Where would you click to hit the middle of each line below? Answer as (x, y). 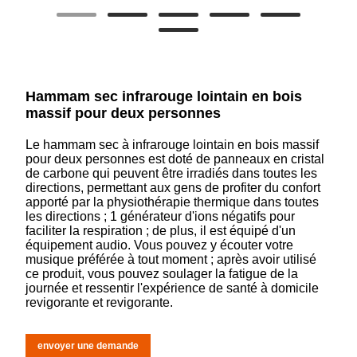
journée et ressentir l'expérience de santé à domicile (173, 288)
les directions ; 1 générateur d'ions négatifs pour (161, 216)
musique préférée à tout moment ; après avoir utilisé (171, 259)
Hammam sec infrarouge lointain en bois (164, 96)
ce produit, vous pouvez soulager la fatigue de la (162, 273)
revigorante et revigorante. (100, 302)
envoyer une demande (88, 345)
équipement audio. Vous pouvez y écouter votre (160, 245)
